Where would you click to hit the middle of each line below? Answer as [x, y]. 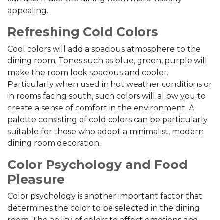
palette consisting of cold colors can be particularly [108, 120]
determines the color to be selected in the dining [104, 208]
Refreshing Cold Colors [83, 32]
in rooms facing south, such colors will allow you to [107, 96]
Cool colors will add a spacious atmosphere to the [104, 49]
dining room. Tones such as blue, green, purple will [107, 61]
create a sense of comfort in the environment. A [101, 108]
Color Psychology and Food [97, 165]
